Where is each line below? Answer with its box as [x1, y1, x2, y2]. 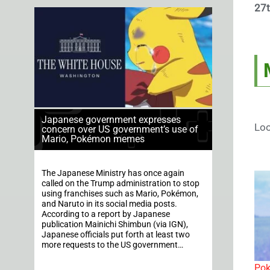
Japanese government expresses [42, 114, 181, 126]
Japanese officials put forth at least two [42, 230, 190, 240]
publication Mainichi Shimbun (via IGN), [42, 219, 188, 230]
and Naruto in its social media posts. [42, 199, 177, 210]
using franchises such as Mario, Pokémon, [42, 189, 198, 199]
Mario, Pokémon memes [42, 133, 145, 145]
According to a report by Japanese [42, 209, 170, 220]
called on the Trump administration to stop [42, 178, 199, 189]
